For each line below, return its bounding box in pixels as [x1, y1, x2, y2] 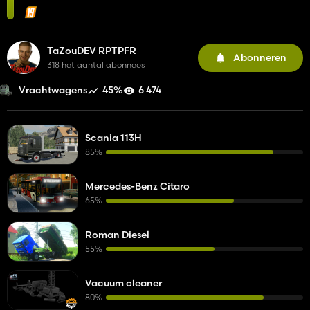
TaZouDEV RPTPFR [47, 44, 136, 57]
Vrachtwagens [19, 84, 87, 96]
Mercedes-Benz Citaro [85, 180, 190, 192]
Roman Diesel [85, 228, 149, 241]
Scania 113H [85, 131, 142, 144]
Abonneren [233, 51, 286, 64]
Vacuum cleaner [85, 277, 162, 289]
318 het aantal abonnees [47, 60, 145, 70]
